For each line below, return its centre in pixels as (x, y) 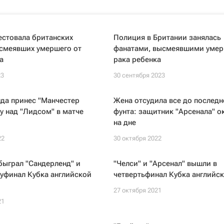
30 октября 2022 (137, 138)
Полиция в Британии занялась (167, 37)
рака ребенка (137, 59)
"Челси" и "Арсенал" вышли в (165, 163)
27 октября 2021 (137, 190)
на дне (124, 122)
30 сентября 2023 (139, 75)
